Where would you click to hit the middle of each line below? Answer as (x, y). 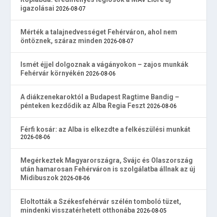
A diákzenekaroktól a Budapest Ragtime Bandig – (100, 97)
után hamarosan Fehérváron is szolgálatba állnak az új (108, 169)
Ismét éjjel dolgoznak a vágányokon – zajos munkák (105, 65)
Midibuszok (40, 178)
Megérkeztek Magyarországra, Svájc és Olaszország (107, 161)
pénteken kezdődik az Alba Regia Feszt (83, 106)
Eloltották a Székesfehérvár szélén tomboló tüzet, (101, 202)
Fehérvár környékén (53, 73)
